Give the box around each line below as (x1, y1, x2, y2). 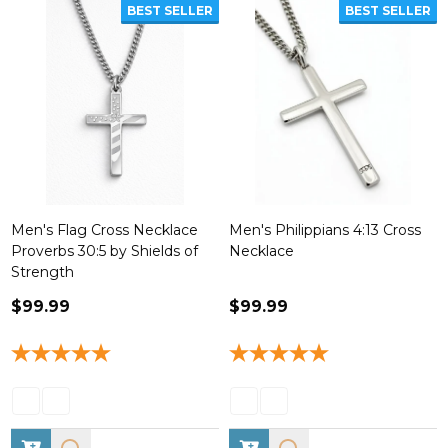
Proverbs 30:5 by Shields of (11, 242, 198, 260)
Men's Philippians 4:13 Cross (229, 221, 421, 239)
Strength (11, 263, 74, 281)
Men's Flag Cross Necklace (11, 221, 198, 239)
